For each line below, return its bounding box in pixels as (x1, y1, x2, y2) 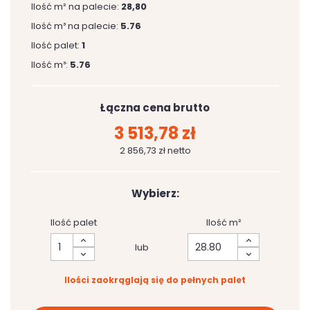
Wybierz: (131, 186, 179, 201)
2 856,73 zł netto (119, 144, 191, 157)
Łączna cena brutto (100, 100, 210, 115)
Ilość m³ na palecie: (31, 19, 120, 33)
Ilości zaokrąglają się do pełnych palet (64, 274, 246, 286)
